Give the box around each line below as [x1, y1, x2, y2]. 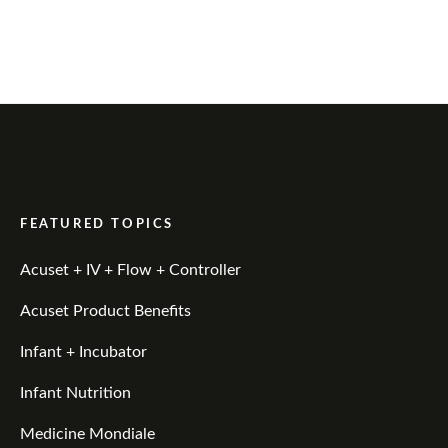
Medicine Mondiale [20, 425, 155, 442]
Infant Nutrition [20, 384, 131, 401]
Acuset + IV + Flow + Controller [20, 261, 241, 278]
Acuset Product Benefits [20, 302, 191, 319]
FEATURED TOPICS [20, 217, 174, 231]
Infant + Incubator [20, 343, 147, 360]
